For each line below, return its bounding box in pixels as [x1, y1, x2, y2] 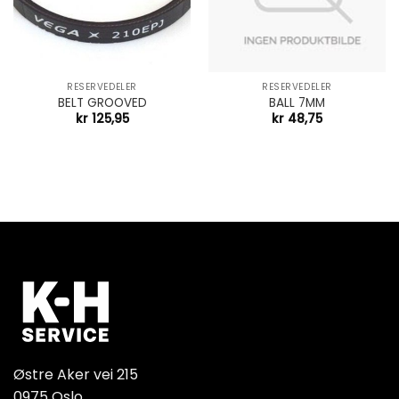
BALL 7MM [269, 94, 325, 111]
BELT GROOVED [57, 94, 147, 111]
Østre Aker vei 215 [13, 363, 138, 385]
